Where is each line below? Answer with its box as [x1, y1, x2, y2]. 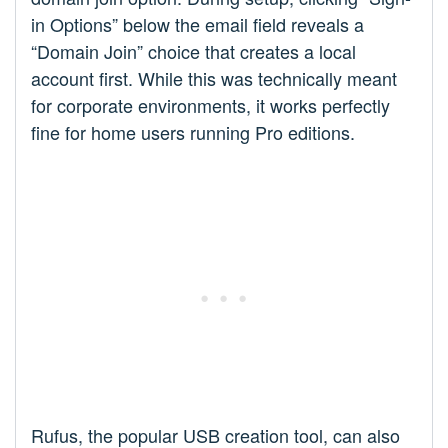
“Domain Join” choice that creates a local [31, 37, 356, 64]
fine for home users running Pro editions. [31, 118, 355, 145]
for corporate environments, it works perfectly [31, 91, 390, 118]
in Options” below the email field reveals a [31, 10, 364, 37]
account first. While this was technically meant [31, 64, 397, 91]
